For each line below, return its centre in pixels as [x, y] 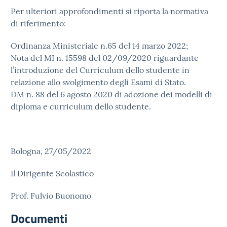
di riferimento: [38, 23]
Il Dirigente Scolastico [52, 173]
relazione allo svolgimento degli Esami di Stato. [99, 82]
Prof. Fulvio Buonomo [51, 196]
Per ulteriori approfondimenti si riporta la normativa [109, 11]
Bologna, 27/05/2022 [51, 151]
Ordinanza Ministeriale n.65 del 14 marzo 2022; [99, 46]
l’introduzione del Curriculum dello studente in [100, 70]
